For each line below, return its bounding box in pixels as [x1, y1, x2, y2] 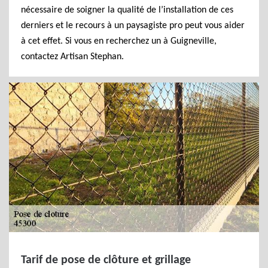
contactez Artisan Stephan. [21, 52, 124, 62]
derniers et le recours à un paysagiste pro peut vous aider [21, 21, 245, 31]
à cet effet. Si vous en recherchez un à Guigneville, [21, 36, 217, 46]
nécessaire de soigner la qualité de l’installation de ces [21, 5, 233, 15]
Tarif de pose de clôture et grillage [21, 254, 191, 266]
